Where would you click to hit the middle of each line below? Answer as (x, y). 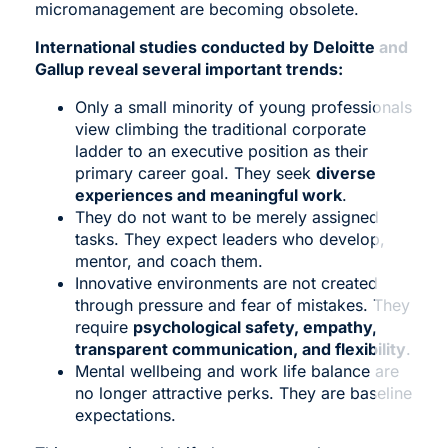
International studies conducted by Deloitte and (221, 46)
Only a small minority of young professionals (243, 106)
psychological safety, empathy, (254, 326)
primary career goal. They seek (195, 172)
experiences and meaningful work (208, 194)
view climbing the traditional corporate (220, 128)
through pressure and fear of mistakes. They (242, 304)
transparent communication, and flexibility (240, 348)
